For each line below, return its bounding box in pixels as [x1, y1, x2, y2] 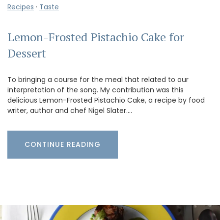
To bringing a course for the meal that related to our [7, 74, 189, 84]
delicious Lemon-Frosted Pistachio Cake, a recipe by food [7, 95, 205, 105]
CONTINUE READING [25, 139, 101, 149]
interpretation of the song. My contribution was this [7, 84, 184, 95]
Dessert [7, 45, 46, 61]
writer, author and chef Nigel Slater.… [7, 105, 132, 115]
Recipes [7, 1, 34, 12]
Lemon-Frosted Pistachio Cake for [7, 28, 184, 45]
